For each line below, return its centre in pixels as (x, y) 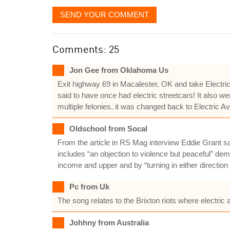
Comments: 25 (86, 49)
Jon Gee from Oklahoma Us (119, 70)
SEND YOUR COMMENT (104, 15)
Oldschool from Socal (108, 129)
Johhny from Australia (109, 223)
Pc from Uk (89, 187)
